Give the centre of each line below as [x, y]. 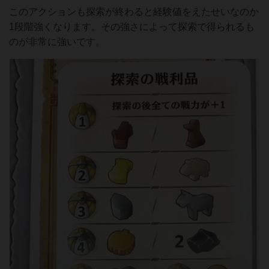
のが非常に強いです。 [57, 42]
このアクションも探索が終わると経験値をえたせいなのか [134, 12]
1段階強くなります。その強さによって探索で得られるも [132, 27]
